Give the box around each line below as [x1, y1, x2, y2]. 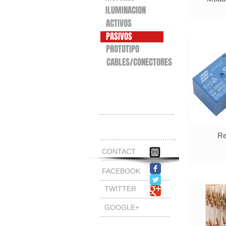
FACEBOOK [102, 167, 140, 175]
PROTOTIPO [106, 43, 139, 55]
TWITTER [104, 185, 136, 193]
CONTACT [102, 147, 136, 155]
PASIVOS [106, 30, 132, 43]
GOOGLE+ [104, 203, 139, 211]
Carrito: [119, 122, 143, 131]
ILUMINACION [105, 4, 146, 17]
